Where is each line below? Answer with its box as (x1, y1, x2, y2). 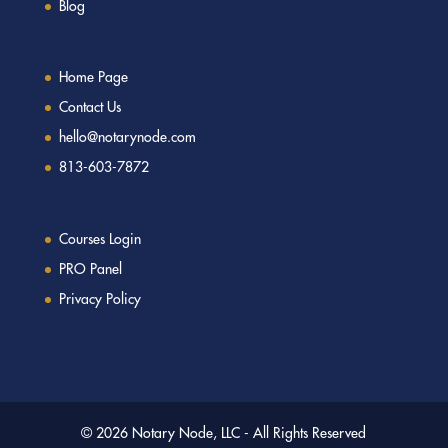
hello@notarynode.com (58, 128, 196, 147)
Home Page (58, 68, 128, 87)
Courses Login (58, 229, 141, 248)
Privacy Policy (58, 289, 141, 308)
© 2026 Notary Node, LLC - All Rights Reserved (81, 423, 367, 442)
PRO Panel (58, 259, 122, 278)
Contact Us (58, 98, 121, 117)
